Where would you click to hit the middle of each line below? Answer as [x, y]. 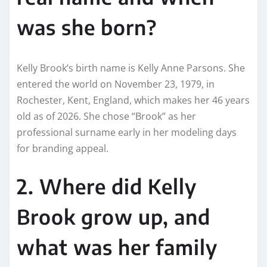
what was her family [117, 246]
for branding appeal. [63, 148]
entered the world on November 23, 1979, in [116, 84]
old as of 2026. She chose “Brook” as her [106, 116]
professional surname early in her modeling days [127, 132]
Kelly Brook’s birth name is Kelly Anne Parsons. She [131, 68]
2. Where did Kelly [107, 186]
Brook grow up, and [114, 216]
